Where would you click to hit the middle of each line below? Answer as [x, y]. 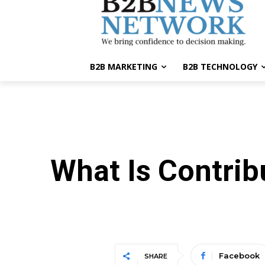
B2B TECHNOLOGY [220, 67]
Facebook [239, 256]
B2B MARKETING [124, 67]
